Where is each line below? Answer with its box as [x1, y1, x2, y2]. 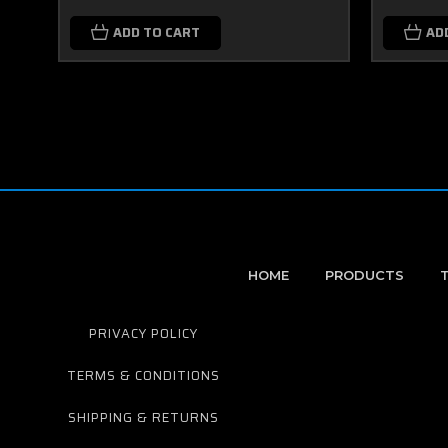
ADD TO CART [113, 22, 200, 43]
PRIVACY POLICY [89, 323, 198, 344]
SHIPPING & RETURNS [68, 407, 219, 428]
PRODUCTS [325, 267, 404, 283]
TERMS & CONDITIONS [67, 365, 220, 386]
